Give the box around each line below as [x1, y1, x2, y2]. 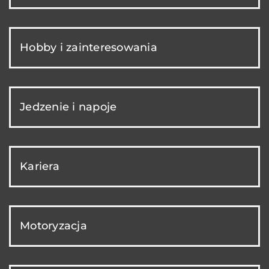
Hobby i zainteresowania [20, 40, 157, 54]
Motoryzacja [20, 219, 87, 232]
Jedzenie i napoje [20, 100, 117, 113]
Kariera [20, 159, 59, 173]
